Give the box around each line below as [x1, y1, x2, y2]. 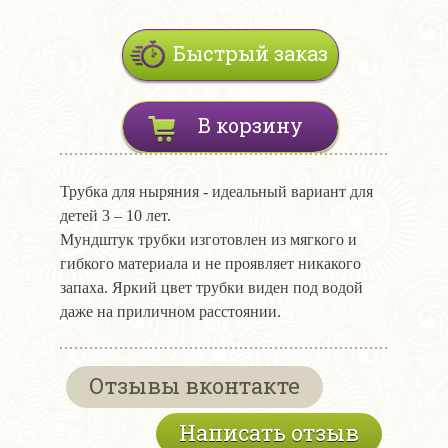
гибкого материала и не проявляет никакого [60, 255, 361, 273]
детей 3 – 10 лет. [60, 207, 171, 225]
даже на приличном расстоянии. [60, 303, 281, 321]
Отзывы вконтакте [89, 371, 300, 401]
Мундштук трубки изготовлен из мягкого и [60, 231, 357, 249]
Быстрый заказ [173, 40, 328, 67]
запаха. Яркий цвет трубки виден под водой [60, 279, 363, 297]
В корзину [198, 112, 303, 139]
